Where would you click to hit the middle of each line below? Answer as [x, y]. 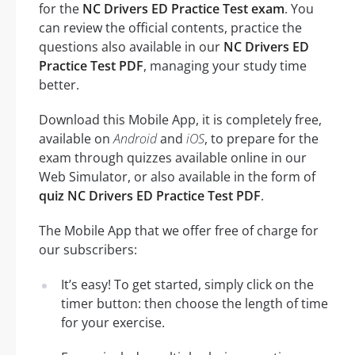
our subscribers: [88, 249]
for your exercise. [113, 322]
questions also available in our [131, 46]
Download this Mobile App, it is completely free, [180, 119]
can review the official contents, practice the [170, 27]
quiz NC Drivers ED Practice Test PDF [150, 195]
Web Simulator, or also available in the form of [177, 176]
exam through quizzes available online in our [173, 157]
